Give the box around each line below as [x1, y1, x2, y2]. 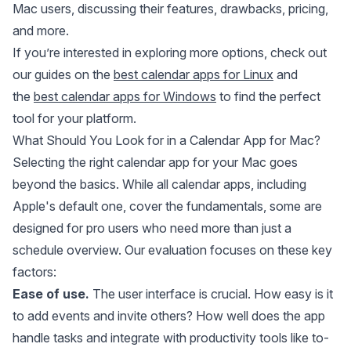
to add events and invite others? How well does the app [13, 308, 325, 324]
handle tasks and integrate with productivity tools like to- [13, 330, 329, 346]
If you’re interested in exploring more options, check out [13, 45, 327, 60]
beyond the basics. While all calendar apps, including [13, 176, 306, 192]
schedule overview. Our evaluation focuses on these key [13, 242, 332, 258]
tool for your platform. [13, 110, 136, 126]
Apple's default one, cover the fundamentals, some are [13, 198, 322, 214]
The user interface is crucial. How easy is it [92, 286, 333, 302]
